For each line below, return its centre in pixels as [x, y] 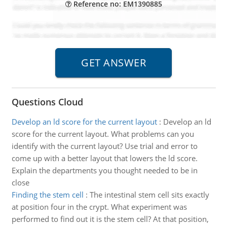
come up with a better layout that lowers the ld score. [104, 158]
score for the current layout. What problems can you [103, 134]
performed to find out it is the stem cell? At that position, [110, 219]
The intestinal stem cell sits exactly [149, 195]
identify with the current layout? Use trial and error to [104, 146]
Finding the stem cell [47, 195]
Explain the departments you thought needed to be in [104, 170]
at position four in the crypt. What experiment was [99, 207]
